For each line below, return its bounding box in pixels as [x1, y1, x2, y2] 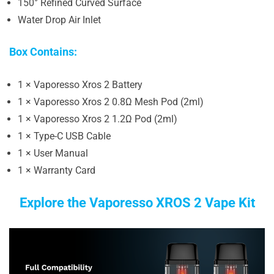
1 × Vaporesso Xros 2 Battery [18, 79, 143, 91]
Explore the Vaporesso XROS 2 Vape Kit [19, 195, 255, 210]
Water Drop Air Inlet [18, 14, 101, 26]
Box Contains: [9, 45, 80, 58]
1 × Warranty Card [18, 165, 95, 176]
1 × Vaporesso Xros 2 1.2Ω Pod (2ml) [18, 113, 177, 125]
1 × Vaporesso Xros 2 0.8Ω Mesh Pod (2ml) [18, 96, 204, 108]
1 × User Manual [18, 147, 88, 159]
